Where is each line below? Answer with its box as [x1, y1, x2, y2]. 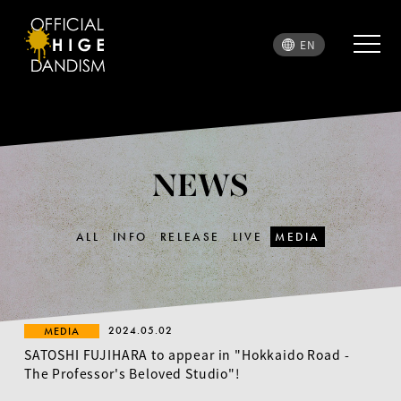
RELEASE [159, 229, 220, 244]
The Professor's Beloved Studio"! [23, 364, 241, 382]
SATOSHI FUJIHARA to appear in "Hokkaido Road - [23, 346, 350, 363]
